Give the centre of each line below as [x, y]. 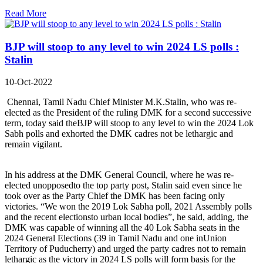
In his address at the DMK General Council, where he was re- [119, 175]
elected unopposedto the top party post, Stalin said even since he [123, 186]
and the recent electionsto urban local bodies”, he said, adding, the [127, 217]
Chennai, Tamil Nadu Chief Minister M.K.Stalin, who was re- [121, 102]
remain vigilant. [33, 144]
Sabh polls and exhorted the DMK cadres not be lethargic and [119, 134]
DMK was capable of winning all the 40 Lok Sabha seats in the [122, 228]
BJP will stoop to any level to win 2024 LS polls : [122, 46]
